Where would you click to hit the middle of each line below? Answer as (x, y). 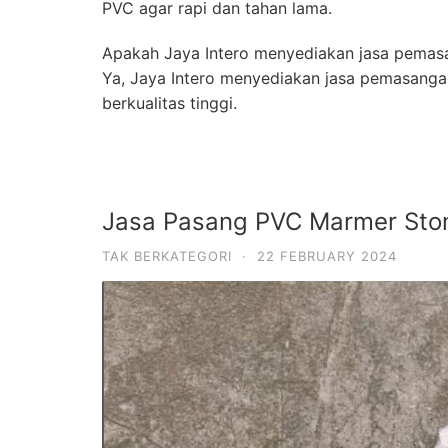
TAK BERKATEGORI (167, 255)
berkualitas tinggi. (169, 102)
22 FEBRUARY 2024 (327, 255)
